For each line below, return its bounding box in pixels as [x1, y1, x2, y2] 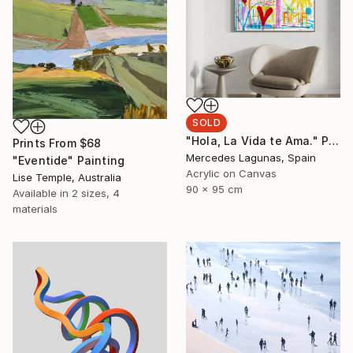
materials [13, 202, 58, 215]
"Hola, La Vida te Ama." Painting [329, 133, 340, 147]
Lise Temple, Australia [13, 170, 121, 184]
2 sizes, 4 [72, 186, 120, 199]
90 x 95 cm [186, 182, 243, 195]
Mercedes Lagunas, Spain [186, 150, 316, 164]
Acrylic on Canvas [186, 166, 277, 180]
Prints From [13, 136, 80, 150]
